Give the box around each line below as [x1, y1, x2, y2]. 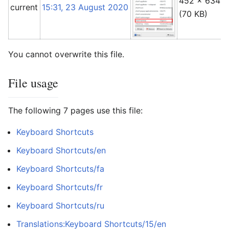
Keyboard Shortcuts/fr [16, 181, 103, 192]
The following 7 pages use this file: [8, 105, 143, 116]
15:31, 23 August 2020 [42, 2, 129, 12]
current [10, 2, 38, 12]
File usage [8, 74, 58, 91]
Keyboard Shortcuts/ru [16, 200, 104, 211]
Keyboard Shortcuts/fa [16, 163, 104, 174]
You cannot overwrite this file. [8, 49, 124, 59]
